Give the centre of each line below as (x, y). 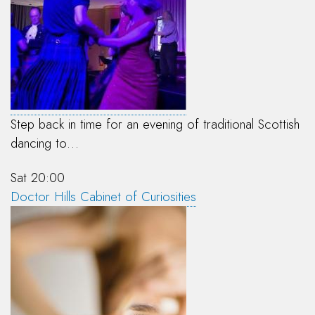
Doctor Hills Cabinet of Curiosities (103, 197)
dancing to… (45, 143)
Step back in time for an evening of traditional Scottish (155, 124)
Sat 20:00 (38, 178)
